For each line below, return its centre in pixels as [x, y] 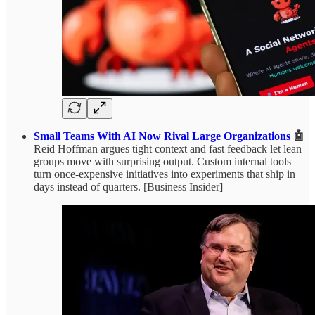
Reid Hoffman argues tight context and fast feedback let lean [168, 148]
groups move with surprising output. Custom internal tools [162, 161]
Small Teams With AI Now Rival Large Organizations [163, 136]
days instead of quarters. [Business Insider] [128, 186]
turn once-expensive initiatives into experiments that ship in [165, 174]
